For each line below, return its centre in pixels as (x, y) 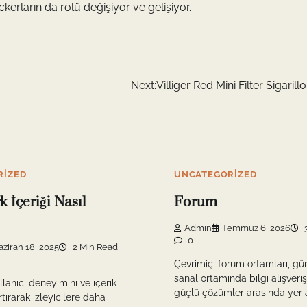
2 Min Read (94, 247)
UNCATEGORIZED (216, 174)
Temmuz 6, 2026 (256, 228)
